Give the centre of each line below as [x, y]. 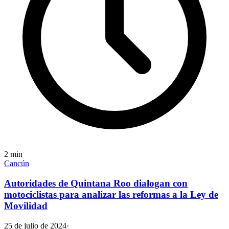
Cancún [17, 164]
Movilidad [26, 205]
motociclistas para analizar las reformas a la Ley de [111, 194]
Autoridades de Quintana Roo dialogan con [96, 183]
